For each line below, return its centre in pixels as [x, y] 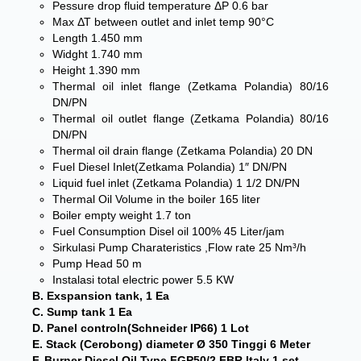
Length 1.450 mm [98, 38]
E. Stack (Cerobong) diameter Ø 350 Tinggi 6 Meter [171, 344]
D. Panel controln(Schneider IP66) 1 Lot [141, 328]
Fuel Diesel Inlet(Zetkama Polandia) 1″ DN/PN [170, 167]
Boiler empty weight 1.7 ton [122, 215]
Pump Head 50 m [97, 263]
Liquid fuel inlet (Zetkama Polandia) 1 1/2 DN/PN [176, 183]
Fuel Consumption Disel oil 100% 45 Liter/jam [168, 231]
